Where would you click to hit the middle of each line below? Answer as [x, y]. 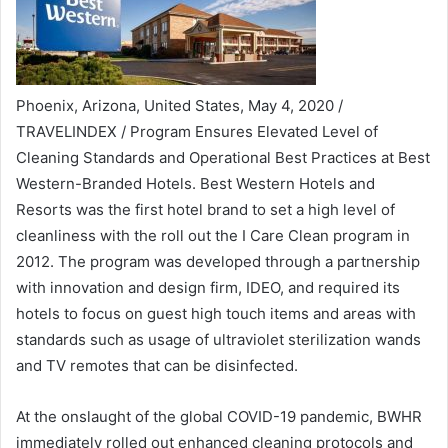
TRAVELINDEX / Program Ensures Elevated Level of [197, 131]
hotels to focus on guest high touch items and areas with [216, 313]
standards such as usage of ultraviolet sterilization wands [218, 339]
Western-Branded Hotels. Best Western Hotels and [195, 183]
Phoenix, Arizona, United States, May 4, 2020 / [179, 105]
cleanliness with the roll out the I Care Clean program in [213, 235]
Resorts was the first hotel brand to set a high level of [205, 209]
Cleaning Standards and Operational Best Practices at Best [223, 157]
